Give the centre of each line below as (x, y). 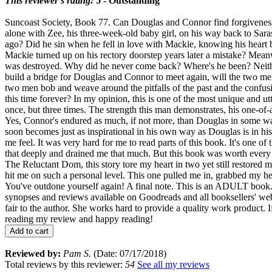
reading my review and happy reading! (79, 219)
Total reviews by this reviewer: (65, 264)
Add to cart (29, 231)
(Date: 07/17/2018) (129, 253)
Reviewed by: (33, 253)
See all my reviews (173, 264)
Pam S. (77, 253)
